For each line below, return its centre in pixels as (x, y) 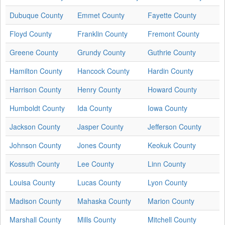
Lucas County (99, 182)
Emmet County (101, 15)
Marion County (171, 201)
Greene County (34, 52)
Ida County (95, 108)
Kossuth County (35, 163)
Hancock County (103, 71)
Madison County (35, 201)
